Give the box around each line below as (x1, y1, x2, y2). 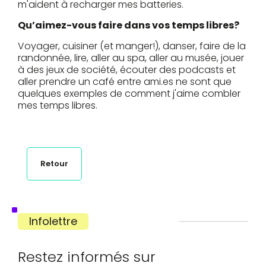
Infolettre (29, 214, 77, 229)
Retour (40, 158, 68, 170)
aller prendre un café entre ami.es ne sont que (18, 75, 232, 89)
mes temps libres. (18, 99, 100, 113)
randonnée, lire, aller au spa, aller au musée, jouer (18, 51, 244, 65)
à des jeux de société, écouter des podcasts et (18, 63, 236, 77)
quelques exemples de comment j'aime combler (18, 87, 240, 101)
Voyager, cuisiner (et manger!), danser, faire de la (18, 39, 246, 53)
